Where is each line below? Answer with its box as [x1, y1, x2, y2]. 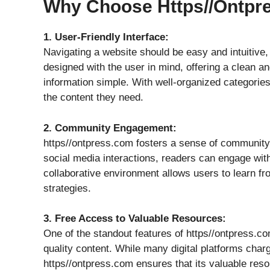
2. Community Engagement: [43, 122, 177, 134]
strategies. [43, 182, 91, 194]
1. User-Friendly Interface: [43, 31, 169, 43]
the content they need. [43, 92, 143, 103]
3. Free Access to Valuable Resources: [43, 213, 226, 224]
